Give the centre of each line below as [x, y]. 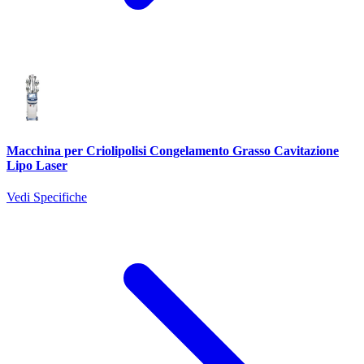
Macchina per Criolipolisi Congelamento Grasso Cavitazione [173, 151]
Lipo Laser [37, 166]
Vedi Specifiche [47, 197]
